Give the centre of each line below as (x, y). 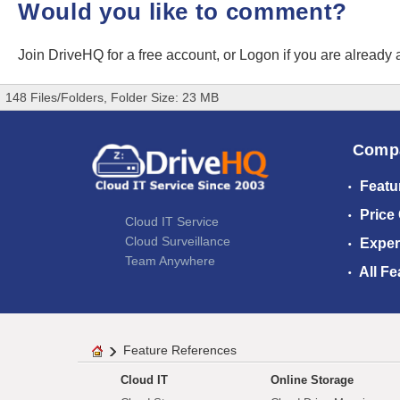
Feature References (180, 350)
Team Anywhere (170, 260)
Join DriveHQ (62, 55)
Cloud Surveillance (178, 241)
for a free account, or (173, 55)
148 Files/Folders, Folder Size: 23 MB (112, 98)
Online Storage (312, 380)
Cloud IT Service (172, 221)
